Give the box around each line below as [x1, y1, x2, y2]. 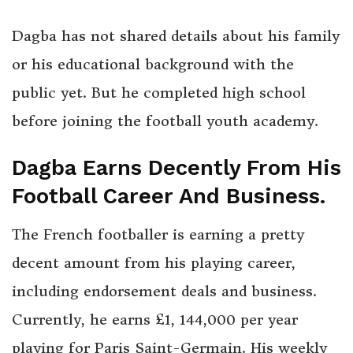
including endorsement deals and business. [12, 282, 317, 301]
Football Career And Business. [12, 183, 325, 209]
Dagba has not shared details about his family [12, 27, 340, 46]
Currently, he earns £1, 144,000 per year [12, 310, 298, 329]
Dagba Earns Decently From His [12, 154, 341, 180]
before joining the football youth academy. [12, 112, 318, 131]
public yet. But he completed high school [12, 84, 306, 102]
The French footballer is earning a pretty [12, 225, 304, 244]
